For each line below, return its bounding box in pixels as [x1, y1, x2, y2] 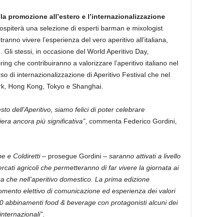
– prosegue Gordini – [40, 152, 109, 160]
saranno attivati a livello [108, 152, 181, 160]
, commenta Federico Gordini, [85, 117, 177, 125]
